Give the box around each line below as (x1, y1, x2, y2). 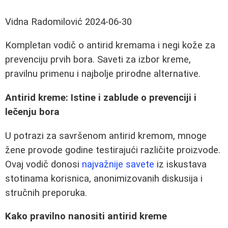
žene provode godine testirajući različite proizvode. (5, 144, 220, 156)
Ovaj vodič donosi (5, 158, 82, 170)
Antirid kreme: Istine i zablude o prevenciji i (5, 92, 196, 103)
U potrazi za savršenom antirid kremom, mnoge (5, 130, 207, 141)
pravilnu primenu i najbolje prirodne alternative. (5, 68, 201, 80)
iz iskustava (154, 158, 207, 170)
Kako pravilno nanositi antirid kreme (5, 211, 167, 222)
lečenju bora (5, 106, 60, 118)
